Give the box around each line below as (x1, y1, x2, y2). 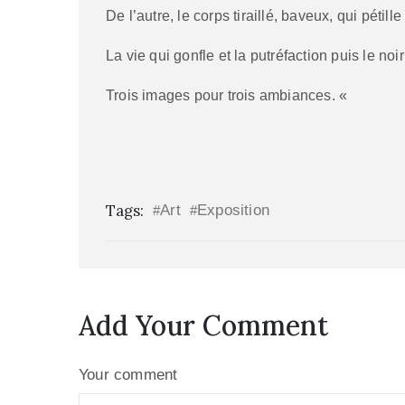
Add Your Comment (79, 308, 328, 343)
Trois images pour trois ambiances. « (106, 88, 352, 103)
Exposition (197, 202, 270, 219)
